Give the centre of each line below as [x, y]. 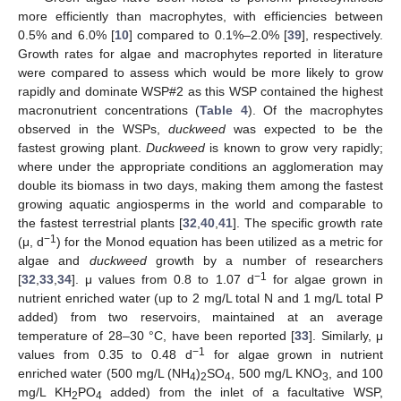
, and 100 [356, 374]
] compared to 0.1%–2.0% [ [208, 35]
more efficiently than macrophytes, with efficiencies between [200, 17]
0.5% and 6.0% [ [66, 35]
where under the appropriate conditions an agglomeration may [200, 167]
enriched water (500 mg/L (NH [104, 374]
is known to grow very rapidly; [294, 148]
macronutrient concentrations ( [109, 111]
